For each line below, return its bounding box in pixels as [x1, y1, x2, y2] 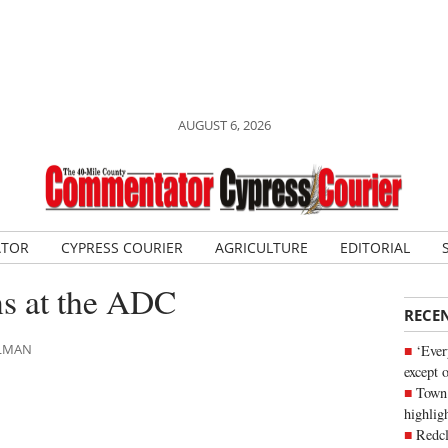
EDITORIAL [339, 238, 410, 257]
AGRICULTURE [214, 238, 308, 257]
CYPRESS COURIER [60, 238, 183, 257]
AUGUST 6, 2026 [177, 116, 271, 134]
